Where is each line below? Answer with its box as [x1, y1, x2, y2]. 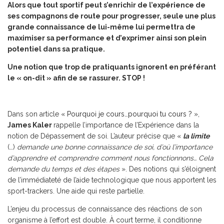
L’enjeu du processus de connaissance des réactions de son [7, 205, 202, 213]
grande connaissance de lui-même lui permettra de [7, 23, 195, 31]
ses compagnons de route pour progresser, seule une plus [7, 12, 215, 20]
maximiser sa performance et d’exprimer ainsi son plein [7, 34, 206, 42]
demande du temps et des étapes [7, 165, 121, 173]
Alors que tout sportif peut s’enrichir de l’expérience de [7, 1, 205, 9]
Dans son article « [7, 110, 67, 118]
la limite [183, 132, 209, 140]
